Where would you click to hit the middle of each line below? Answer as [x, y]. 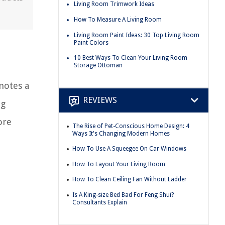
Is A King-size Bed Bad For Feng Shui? [123, 195]
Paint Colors [91, 42]
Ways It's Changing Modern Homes [121, 133]
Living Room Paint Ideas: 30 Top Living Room [137, 35]
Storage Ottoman [98, 66]
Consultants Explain [100, 203]
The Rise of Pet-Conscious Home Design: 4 [131, 126]
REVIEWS [100, 100]
